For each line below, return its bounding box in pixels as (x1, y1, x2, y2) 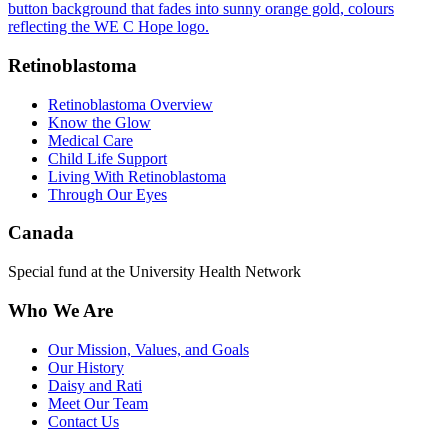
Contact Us (48, 412, 119, 430)
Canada (8, 222, 74, 244)
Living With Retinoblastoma (48, 167, 226, 185)
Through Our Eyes (48, 185, 167, 203)
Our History (48, 358, 124, 376)
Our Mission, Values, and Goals (48, 340, 249, 358)
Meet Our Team (48, 394, 148, 412)
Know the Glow (48, 113, 151, 131)
